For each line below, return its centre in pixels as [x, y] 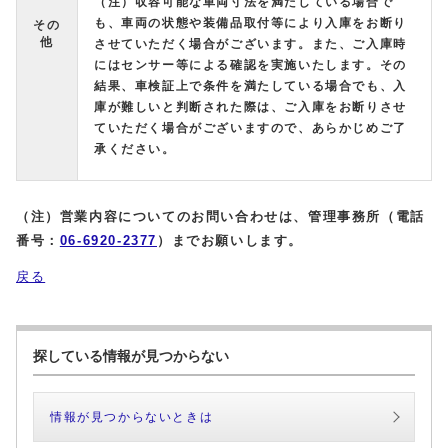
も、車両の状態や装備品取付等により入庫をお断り [250, 23]
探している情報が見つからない [131, 356]
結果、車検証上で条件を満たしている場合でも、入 [250, 86]
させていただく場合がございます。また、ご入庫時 [250, 44]
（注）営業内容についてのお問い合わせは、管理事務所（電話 [220, 217]
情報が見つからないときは [132, 417]
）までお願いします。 [230, 241]
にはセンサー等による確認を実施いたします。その [250, 65]
